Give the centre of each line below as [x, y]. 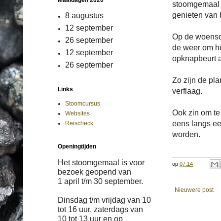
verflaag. [187, 91]
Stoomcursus [83, 104]
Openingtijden [77, 147]
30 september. [117, 181]
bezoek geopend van [94, 172]
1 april [70, 181]
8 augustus [84, 16]
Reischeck [79, 123]
